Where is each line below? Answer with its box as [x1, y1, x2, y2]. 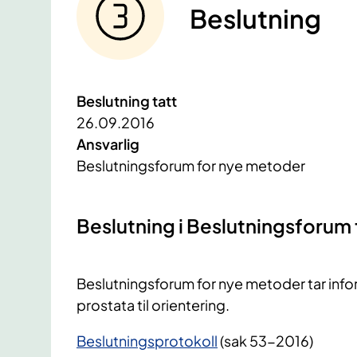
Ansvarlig [76, 135, 139, 154]
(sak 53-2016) [218, 331, 313, 351]
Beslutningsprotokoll [76, 331, 218, 351]
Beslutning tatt [76, 92, 177, 111]
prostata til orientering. [76, 296, 229, 315]
